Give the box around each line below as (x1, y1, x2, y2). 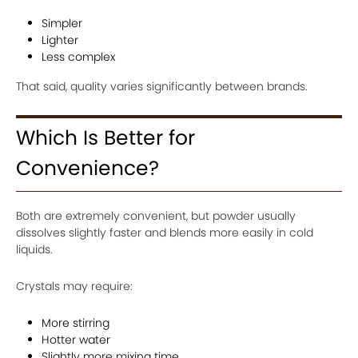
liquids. (16, 241, 53, 257)
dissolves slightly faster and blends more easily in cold (16, 225, 313, 241)
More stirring (42, 315, 109, 331)
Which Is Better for (16, 124, 195, 152)
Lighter (42, 32, 78, 48)
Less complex (42, 49, 115, 65)
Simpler (42, 15, 82, 31)
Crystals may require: (16, 278, 133, 294)
